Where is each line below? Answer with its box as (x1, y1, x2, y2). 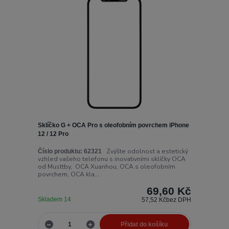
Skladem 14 (37, 195, 73, 203)
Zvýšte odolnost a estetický (101, 147, 188, 155)
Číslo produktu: (37, 147, 82, 155)
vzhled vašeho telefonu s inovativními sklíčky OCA (37, 154, 186, 163)
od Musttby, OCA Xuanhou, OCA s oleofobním (37, 162, 175, 171)
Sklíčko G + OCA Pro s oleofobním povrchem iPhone (37, 122, 189, 129)
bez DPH (166, 196, 192, 203)
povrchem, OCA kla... (37, 170, 99, 178)
